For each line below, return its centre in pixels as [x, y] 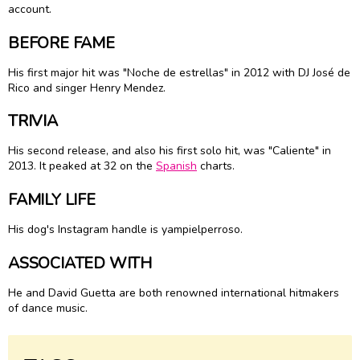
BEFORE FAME [61, 43]
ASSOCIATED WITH [80, 263]
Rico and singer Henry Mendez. [88, 88]
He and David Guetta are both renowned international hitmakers [174, 292]
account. [31, 10]
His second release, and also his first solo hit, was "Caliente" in [170, 151]
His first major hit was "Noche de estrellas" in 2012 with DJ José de [179, 72]
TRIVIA [33, 121]
